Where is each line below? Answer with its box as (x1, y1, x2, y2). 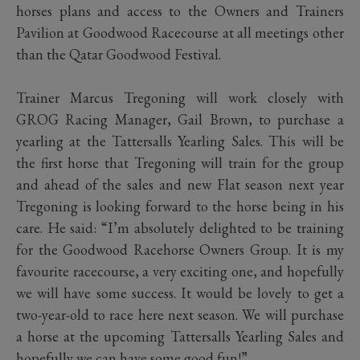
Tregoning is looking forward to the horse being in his (16, 196, 344, 215)
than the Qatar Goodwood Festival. (16, 44, 221, 63)
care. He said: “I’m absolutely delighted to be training (16, 218, 344, 237)
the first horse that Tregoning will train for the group (16, 153, 344, 172)
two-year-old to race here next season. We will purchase (16, 305, 344, 324)
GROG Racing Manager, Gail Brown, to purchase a (16, 109, 344, 129)
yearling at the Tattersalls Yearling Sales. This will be (16, 131, 344, 150)
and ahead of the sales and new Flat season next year (16, 174, 344, 194)
